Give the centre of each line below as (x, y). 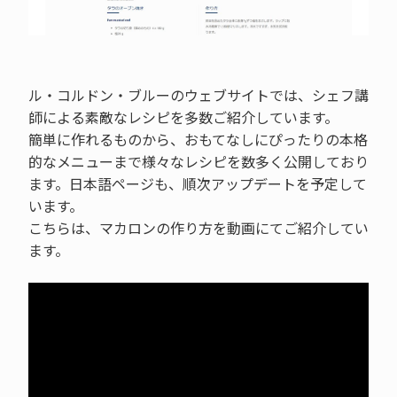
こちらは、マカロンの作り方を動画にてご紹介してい (198, 227)
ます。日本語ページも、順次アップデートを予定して (197, 183)
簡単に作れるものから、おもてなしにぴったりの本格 (198, 139)
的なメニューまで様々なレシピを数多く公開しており (198, 161)
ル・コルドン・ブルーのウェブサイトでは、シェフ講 (198, 94)
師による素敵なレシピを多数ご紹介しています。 (183, 117)
